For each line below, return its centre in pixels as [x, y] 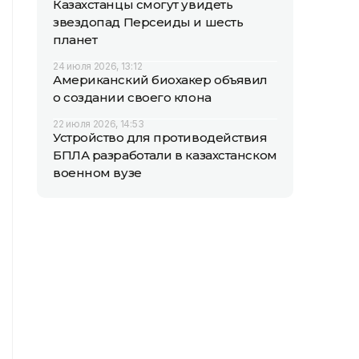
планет [75, 40]
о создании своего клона [132, 97]
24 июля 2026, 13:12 [98, 66]
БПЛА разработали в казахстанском [165, 155]
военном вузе [97, 173]
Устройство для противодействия [160, 137]
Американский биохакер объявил [160, 80]
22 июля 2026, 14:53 [99, 124]
